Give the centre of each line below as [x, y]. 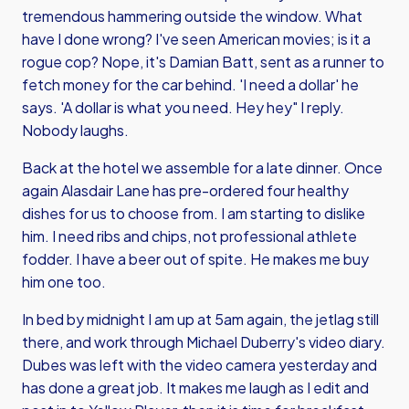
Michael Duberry [241, 342]
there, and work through [104, 342]
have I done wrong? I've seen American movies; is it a [196, 39]
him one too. [64, 282]
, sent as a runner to [319, 62]
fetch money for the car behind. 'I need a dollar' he [190, 84]
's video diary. [340, 342]
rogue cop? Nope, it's [95, 62]
